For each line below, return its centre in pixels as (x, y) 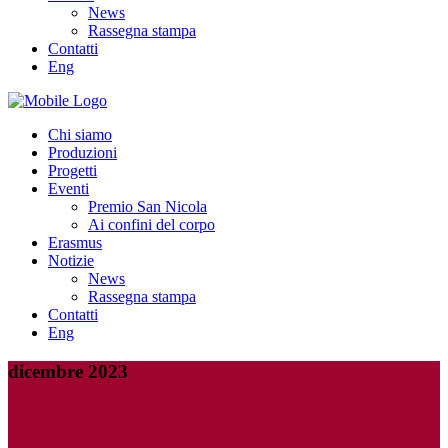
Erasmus (75, 242)
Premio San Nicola (147, 206)
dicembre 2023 (68, 371)
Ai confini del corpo (151, 224)
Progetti (72, 170)
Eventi (68, 188)
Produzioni (82, 152)
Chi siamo (80, 134)
